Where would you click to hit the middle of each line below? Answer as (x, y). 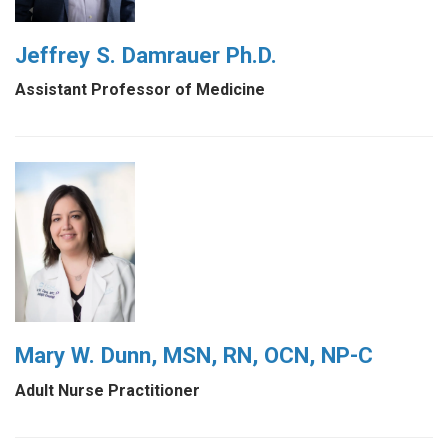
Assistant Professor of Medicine (140, 90)
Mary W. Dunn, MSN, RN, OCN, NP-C (194, 355)
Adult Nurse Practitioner (107, 391)
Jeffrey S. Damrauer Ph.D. (146, 54)
